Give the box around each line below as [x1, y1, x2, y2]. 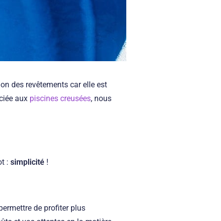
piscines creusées [30, 93, 91, 103]
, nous [91, 93, 111, 103]
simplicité [10, 157, 44, 167]
